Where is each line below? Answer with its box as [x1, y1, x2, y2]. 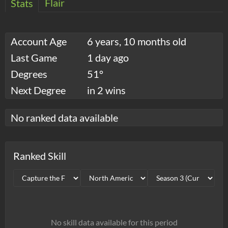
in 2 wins [87, 83, 126, 96]
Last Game [11, 51, 57, 64]
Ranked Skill [13, 149, 66, 162]
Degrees [11, 67, 47, 80]
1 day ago [87, 51, 129, 64]
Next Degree [11, 83, 66, 96]
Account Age [11, 35, 67, 47]
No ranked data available [11, 111, 118, 124]
